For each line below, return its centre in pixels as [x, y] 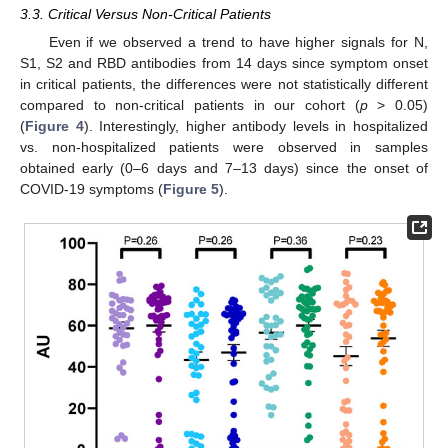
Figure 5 [191, 189]
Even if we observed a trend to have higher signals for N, [238, 42]
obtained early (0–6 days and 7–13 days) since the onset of [224, 168]
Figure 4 [54, 126]
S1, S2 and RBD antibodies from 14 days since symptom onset [224, 63]
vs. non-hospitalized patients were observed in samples [224, 147]
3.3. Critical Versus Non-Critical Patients [145, 14]
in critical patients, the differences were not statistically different [224, 84]
